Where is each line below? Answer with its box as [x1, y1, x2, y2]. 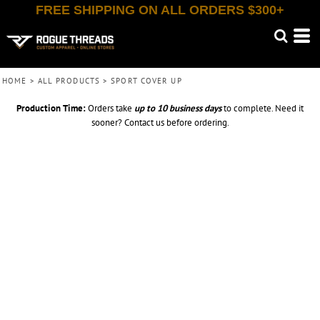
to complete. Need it [221, 102, 304, 114]
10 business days [157, 102, 221, 114]
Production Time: [16, 102, 86, 114]
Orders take [86, 102, 134, 114]
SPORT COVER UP [111, 76, 182, 86]
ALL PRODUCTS [37, 76, 100, 86]
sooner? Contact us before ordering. [91, 116, 229, 129]
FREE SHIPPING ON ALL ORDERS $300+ [36, 3, 284, 17]
